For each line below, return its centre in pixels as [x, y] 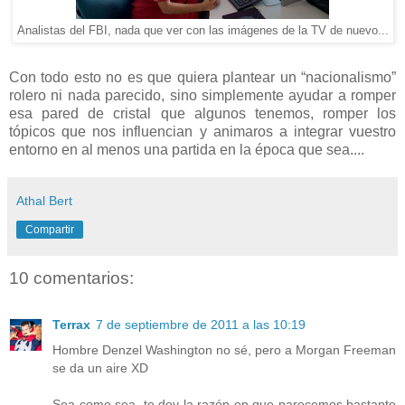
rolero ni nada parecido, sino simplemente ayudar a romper [202, 95]
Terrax [71, 324]
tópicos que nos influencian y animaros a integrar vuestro [202, 131]
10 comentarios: [71, 278]
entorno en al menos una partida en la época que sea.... [187, 149]
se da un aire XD [100, 367]
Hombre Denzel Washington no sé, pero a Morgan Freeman [224, 349]
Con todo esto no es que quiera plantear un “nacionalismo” [202, 77]
